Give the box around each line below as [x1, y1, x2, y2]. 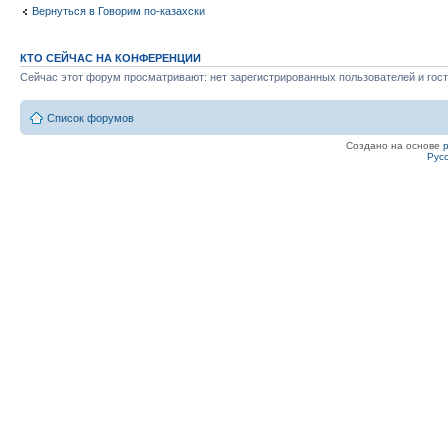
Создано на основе [345, 140, 443, 152]
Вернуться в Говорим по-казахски [32, 5, 205, 18]
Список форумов [47, 112, 134, 125]
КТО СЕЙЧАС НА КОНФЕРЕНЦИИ [20, 51, 201, 64]
